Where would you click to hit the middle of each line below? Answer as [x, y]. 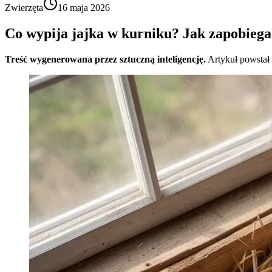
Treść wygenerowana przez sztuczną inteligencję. [105, 59]
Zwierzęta [24, 8]
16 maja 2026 [84, 8]
